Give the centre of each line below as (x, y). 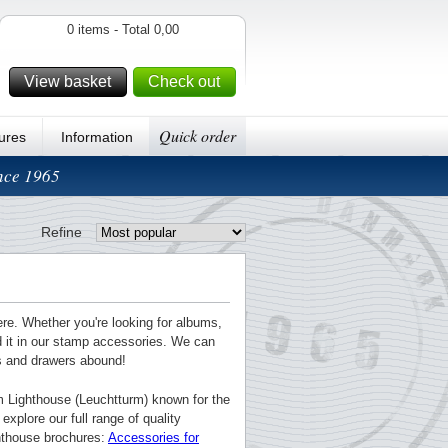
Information (96, 137)
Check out (184, 81)
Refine (61, 232)
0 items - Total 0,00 (122, 29)
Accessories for (153, 437)
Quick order (198, 135)
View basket (67, 81)
